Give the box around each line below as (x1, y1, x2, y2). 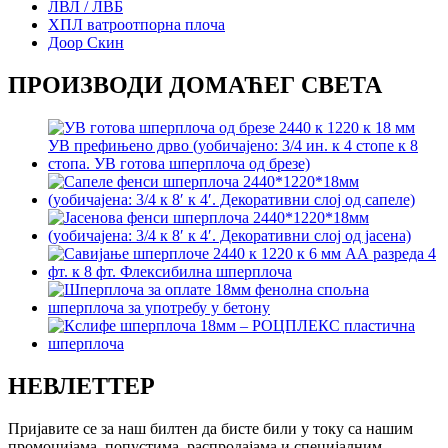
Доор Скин (48, 33, 124, 51)
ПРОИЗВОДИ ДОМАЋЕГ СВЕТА (8, 71, 382, 98)
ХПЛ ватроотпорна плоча (48, 15, 225, 33)
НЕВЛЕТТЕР (8, 372, 155, 399)
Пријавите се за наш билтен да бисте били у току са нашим (8, 419, 413, 437)
